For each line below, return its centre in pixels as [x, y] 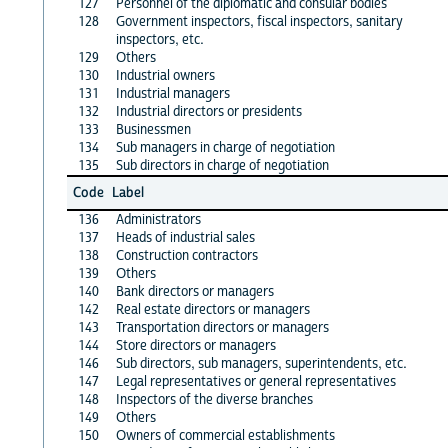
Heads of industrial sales [185, 237]
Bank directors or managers [194, 291]
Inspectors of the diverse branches [214, 399]
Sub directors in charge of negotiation [222, 165]
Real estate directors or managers [212, 309]
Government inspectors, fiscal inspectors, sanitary [259, 21]
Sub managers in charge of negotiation [225, 147]
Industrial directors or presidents [208, 111]
